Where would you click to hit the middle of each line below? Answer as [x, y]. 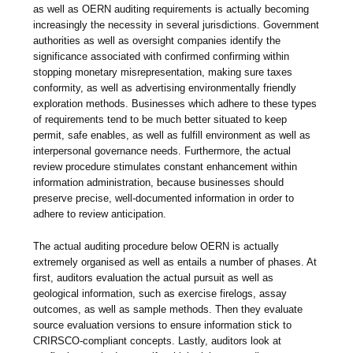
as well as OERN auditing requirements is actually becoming [171, 9]
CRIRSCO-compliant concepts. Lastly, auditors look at [158, 341]
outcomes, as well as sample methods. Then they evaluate [168, 310]
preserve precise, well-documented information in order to [164, 199]
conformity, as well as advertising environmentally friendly [165, 88]
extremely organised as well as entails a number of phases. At [175, 262]
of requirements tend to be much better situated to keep [160, 120]
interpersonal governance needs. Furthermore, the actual [162, 151]
